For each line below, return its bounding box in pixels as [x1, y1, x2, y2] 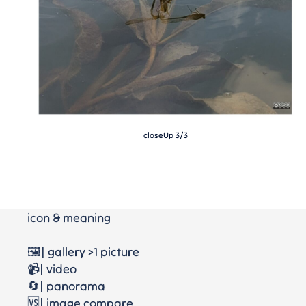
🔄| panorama [27, 278, 105, 294]
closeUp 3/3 [143, 130, 188, 141]
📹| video [27, 261, 76, 277]
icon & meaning [27, 210, 111, 225]
